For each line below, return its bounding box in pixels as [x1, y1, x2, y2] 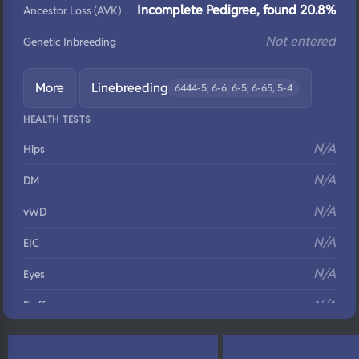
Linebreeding [91, 79, 167, 96]
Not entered [265, 33, 336, 50]
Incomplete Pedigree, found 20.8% [137, 2, 336, 18]
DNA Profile [23, 329, 79, 344]
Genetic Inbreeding [23, 34, 116, 49]
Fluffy [23, 298, 51, 313]
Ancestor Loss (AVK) [23, 3, 121, 18]
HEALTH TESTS [23, 113, 91, 125]
